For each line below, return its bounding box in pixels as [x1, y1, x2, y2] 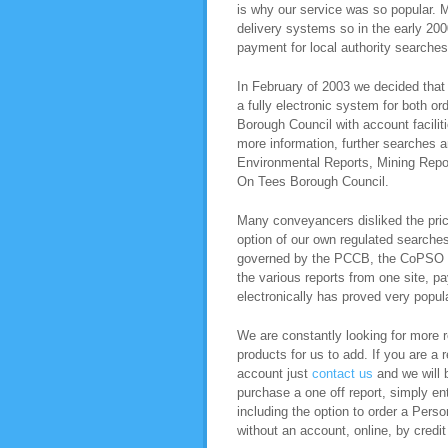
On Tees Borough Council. [237, 174, 389, 189]
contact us [312, 366, 373, 381]
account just [237, 366, 312, 381]
